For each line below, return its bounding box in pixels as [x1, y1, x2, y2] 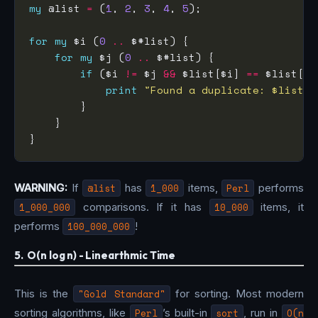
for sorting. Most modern [170, 287, 304, 301]
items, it [253, 199, 305, 214]
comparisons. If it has [75, 199, 209, 214]
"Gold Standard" [78, 287, 165, 302]
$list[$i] [176, 66, 246, 82]
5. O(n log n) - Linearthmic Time [14, 248, 176, 262]
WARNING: [14, 180, 67, 194]
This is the [14, 287, 73, 301]
